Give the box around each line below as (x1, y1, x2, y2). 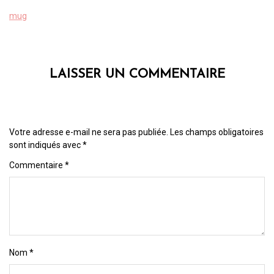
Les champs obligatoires (170, 127, 264, 137)
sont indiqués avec (9, 139, 83, 150)
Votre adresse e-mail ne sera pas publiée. (9, 127, 168, 137)
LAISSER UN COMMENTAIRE (49, 67, 225, 81)
